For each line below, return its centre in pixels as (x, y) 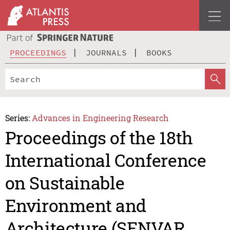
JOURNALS (106, 52)
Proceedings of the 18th (99, 138)
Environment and (75, 205)
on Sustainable (65, 183)
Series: (17, 118)
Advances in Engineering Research (100, 118)
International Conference (106, 160)
